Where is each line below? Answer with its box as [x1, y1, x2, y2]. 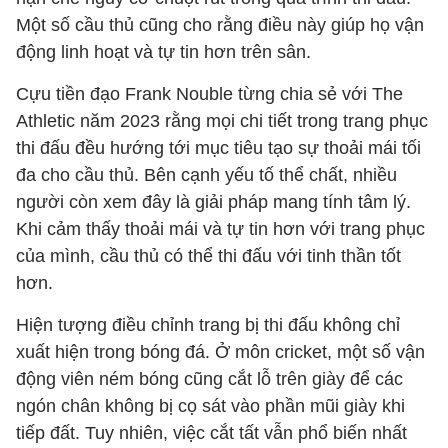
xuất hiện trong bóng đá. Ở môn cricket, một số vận [16, 342, 425, 362]
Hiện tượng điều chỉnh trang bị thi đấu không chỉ [16, 315, 400, 335]
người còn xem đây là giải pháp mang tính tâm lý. [16, 192, 411, 212]
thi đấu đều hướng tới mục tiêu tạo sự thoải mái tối [16, 138, 421, 158]
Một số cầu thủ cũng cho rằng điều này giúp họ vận [16, 15, 424, 35]
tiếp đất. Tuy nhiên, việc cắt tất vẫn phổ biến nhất [16, 423, 407, 443]
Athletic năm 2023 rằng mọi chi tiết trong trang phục [16, 111, 428, 131]
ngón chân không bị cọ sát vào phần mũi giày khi [16, 396, 405, 416]
